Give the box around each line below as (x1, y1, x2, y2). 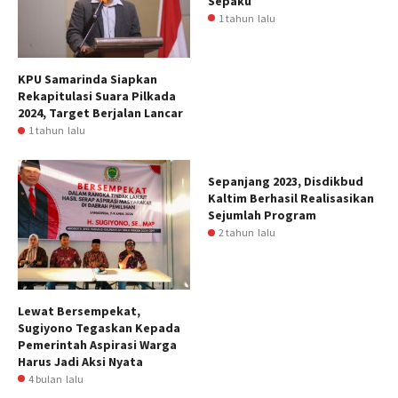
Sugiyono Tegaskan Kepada (18, 319, 180, 336)
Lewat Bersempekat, (18, 302, 140, 319)
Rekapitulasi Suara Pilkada (18, 88, 176, 105)
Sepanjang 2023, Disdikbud (208, 173, 363, 190)
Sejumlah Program (208, 207, 316, 224)
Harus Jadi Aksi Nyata (18, 353, 146, 370)
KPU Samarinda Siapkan (18, 71, 157, 88)
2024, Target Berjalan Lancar (18, 105, 183, 122)
